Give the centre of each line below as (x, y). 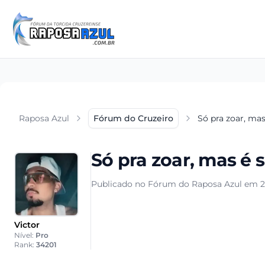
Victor (27, 225)
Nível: (25, 235)
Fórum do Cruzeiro (133, 118)
